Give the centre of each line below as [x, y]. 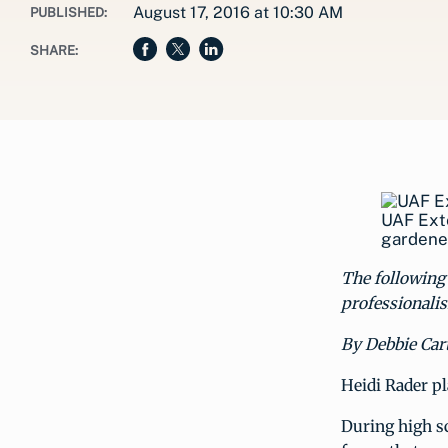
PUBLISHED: [68, 12]
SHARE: [54, 50]
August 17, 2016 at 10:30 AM [238, 12]
